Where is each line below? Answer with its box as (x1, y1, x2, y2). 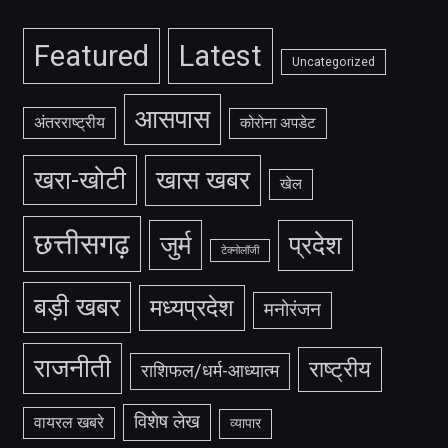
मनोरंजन (263, 299, 321, 322)
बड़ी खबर (33, 292, 120, 323)
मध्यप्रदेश (149, 294, 234, 323)
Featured (33, 39, 149, 74)
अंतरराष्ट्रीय (33, 113, 105, 133)
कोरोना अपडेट (239, 114, 316, 133)
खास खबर (155, 165, 250, 196)
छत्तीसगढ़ (33, 227, 130, 262)
